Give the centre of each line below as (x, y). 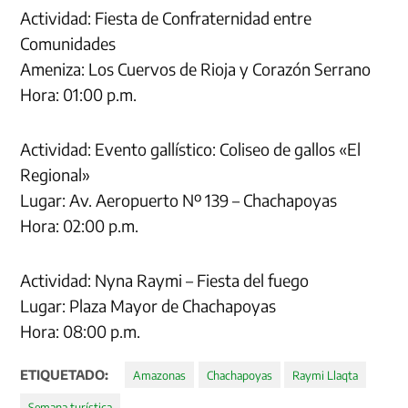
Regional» (56, 174)
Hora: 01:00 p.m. (79, 94)
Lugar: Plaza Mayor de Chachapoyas (148, 305)
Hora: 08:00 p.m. (81, 331)
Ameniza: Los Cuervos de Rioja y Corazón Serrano (196, 68)
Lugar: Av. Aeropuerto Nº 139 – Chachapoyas (179, 199)
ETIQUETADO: (65, 374)
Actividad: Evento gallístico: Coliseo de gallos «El (191, 148)
